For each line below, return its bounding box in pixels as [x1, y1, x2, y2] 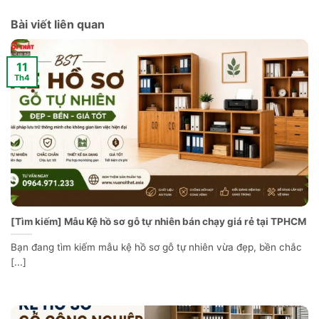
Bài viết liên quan [11, 17, 105, 32]
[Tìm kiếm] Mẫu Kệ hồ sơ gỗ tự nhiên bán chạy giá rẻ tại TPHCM [11, 215, 306, 227]
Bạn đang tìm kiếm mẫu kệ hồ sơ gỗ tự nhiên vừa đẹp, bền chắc [11, 241, 302, 253]
